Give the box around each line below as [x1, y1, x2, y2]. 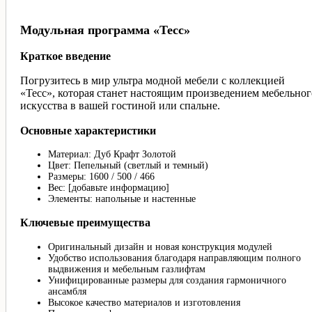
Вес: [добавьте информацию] [48, 182, 169, 193]
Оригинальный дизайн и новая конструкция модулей [48, 241, 272, 252]
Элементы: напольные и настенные [48, 193, 196, 204]
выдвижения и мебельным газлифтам [48, 263, 205, 274]
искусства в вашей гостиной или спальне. [20, 100, 220, 112]
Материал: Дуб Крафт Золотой [48, 148, 176, 159]
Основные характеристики [20, 123, 156, 137]
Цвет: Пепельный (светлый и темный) [48, 159, 208, 171]
